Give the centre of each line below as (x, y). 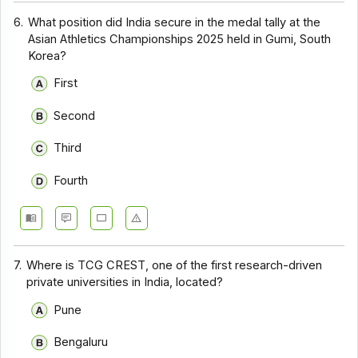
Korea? (48, 56)
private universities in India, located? (125, 282)
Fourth (70, 180)
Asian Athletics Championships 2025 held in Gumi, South (180, 39)
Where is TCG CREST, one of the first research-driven (175, 266)
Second (74, 115)
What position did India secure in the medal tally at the (175, 22)
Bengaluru (80, 342)
